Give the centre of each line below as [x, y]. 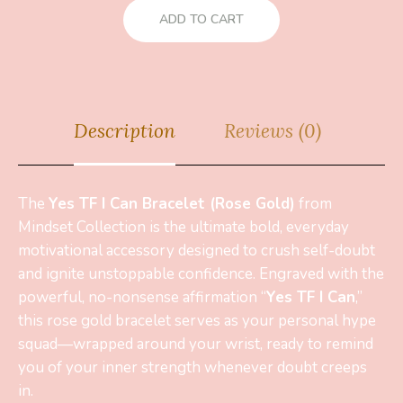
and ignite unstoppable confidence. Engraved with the [201, 273]
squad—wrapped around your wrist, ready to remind [196, 344]
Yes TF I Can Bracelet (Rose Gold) [172, 203]
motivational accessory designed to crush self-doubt [197, 250]
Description [124, 130]
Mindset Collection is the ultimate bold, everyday [184, 227]
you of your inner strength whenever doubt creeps [193, 367]
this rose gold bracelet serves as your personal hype [197, 320]
